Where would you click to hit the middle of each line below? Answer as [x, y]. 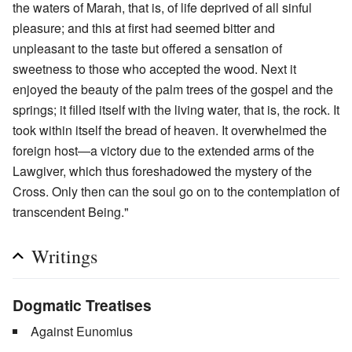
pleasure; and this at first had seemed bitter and [144, 28]
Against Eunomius [82, 332]
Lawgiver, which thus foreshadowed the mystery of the [162, 171]
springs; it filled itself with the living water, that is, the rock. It [176, 110]
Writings [64, 257]
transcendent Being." [71, 212]
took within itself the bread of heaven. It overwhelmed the [170, 130]
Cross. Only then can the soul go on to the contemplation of [176, 192]
